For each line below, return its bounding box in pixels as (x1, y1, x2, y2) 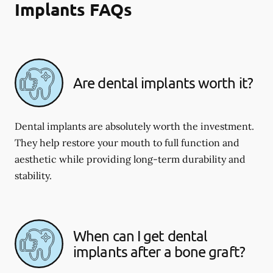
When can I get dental (73, 227, 208, 244)
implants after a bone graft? (73, 243, 245, 260)
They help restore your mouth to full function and (15, 136, 239, 149)
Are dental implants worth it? (73, 74, 253, 91)
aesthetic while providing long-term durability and (15, 153, 246, 165)
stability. (15, 169, 52, 182)
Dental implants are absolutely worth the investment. (15, 120, 254, 132)
